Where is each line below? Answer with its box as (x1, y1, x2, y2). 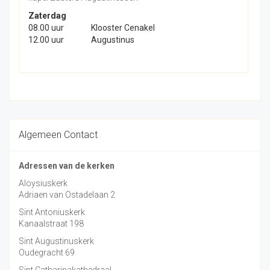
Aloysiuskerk (19, 178, 67, 188)
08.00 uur (28, 22, 64, 33)
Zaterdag (28, 10, 66, 20)
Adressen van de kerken (19, 160, 115, 171)
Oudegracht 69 (19, 247, 75, 257)
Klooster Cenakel (91, 22, 155, 33)
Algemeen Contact (19, 128, 98, 140)
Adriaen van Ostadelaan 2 (19, 189, 115, 199)
